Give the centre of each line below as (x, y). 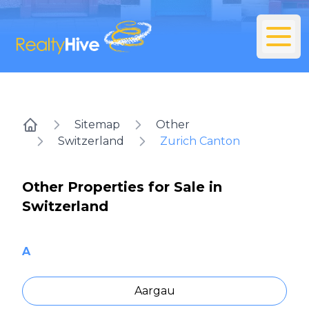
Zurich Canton (200, 141)
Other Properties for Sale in (122, 187)
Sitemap (97, 125)
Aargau (154, 291)
